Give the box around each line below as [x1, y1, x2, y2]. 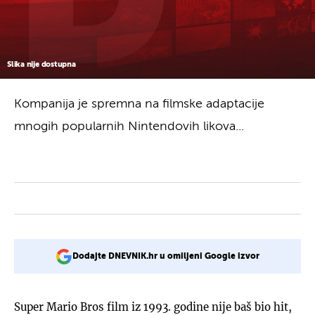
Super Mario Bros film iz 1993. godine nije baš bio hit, [14, 300, 292, 314]
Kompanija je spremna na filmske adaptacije [14, 97, 264, 110]
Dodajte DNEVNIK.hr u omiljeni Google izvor [72, 252, 259, 261]
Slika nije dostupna [7, 60, 76, 68]
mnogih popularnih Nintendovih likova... [14, 120, 244, 133]
